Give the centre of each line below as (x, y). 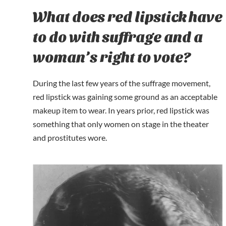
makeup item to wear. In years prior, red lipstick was (121, 110)
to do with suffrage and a (118, 36)
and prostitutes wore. (70, 138)
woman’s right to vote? (112, 56)
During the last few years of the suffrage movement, (122, 83)
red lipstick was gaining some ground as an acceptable (125, 97)
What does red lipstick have (128, 16)
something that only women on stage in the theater (121, 124)
